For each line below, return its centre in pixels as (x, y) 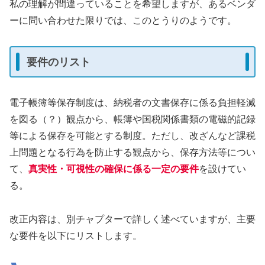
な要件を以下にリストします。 (76, 236)
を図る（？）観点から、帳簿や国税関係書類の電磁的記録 (132, 119)
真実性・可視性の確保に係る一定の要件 (114, 169)
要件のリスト (59, 62)
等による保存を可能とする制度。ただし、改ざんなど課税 (132, 136)
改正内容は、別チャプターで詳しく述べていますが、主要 (132, 219)
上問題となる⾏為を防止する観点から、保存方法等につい (132, 153)
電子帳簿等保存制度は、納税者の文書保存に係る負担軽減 (132, 103)
